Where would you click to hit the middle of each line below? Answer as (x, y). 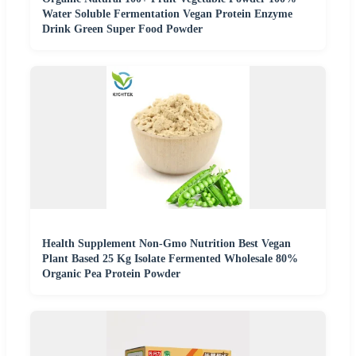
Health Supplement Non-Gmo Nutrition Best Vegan (166, 243)
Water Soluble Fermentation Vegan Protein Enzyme (167, 14)
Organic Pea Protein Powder (111, 273)
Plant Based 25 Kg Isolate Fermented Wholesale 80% (170, 258)
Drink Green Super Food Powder (122, 29)
